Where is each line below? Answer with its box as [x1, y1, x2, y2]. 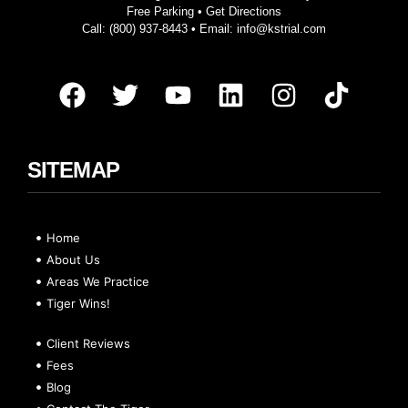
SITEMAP [27, 158, 119, 183]
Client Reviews [46, 336, 131, 352]
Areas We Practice [46, 274, 150, 290]
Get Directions [206, 4, 281, 18]
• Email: [188, 21, 237, 36]
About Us [46, 252, 101, 268]
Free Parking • [127, 4, 206, 18]
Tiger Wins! [46, 296, 111, 311]
